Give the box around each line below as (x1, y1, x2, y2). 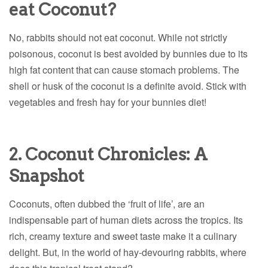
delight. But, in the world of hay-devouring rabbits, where (9, 245, 246, 260)
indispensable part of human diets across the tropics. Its (9, 213, 243, 227)
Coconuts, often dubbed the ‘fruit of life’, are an (9, 197, 205, 211)
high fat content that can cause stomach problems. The (9, 63, 239, 77)
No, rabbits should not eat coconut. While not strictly (9, 31, 227, 45)
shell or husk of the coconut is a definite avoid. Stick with (9, 79, 246, 93)
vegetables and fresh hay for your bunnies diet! (9, 95, 209, 109)
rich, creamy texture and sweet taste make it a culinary (9, 229, 237, 243)
